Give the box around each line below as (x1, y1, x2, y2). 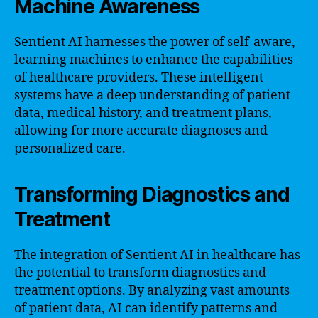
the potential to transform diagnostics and (14, 264, 266, 281)
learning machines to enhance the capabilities (14, 51, 293, 68)
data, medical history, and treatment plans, (14, 104, 272, 121)
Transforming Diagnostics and (14, 182, 290, 207)
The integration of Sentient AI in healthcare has (14, 246, 300, 263)
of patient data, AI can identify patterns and (14, 300, 278, 317)
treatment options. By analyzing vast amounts (14, 282, 290, 299)
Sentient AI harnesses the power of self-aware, (14, 33, 295, 50)
